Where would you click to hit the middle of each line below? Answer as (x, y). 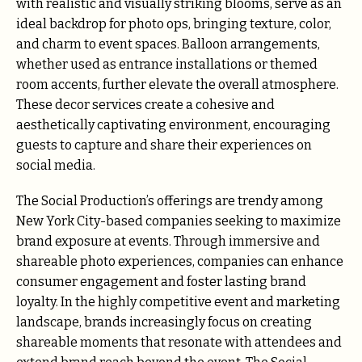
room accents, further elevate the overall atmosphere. (177, 84)
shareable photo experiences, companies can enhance (180, 262)
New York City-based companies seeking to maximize (179, 221)
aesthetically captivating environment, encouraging (173, 124)
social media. (56, 165)
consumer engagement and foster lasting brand (161, 282)
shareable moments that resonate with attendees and (179, 343)
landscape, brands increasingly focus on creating (164, 322)
